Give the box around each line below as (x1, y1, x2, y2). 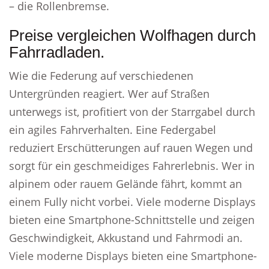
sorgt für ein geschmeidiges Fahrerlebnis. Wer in (9, 159, 255, 173)
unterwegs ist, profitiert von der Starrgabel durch (9, 104, 255, 119)
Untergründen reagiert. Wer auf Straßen (9, 86, 210, 101)
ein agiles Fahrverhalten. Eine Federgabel (9, 122, 216, 137)
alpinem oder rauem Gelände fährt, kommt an (9, 177, 242, 191)
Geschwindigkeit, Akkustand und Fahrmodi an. (9, 231, 243, 245)
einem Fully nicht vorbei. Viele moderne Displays (9, 195, 256, 209)
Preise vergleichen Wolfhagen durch (9, 26, 256, 44)
